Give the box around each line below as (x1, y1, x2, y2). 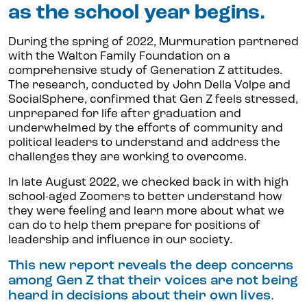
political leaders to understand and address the (8, 137, 280, 149)
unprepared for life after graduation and (8, 108, 241, 121)
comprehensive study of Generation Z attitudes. (8, 65, 282, 77)
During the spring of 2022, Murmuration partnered (8, 36, 299, 49)
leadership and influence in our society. (8, 234, 232, 247)
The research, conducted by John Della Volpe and (8, 79, 291, 92)
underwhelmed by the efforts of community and (8, 123, 283, 135)
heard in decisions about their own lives (8, 289, 271, 304)
